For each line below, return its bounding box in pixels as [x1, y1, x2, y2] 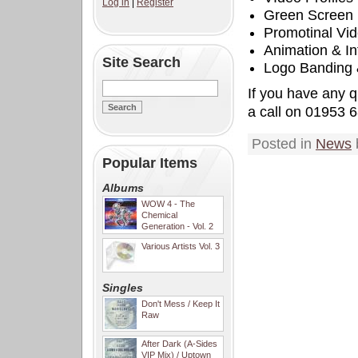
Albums [102, 181, 144, 194]
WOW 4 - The [141, 199, 195, 209]
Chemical [141, 210, 177, 220]
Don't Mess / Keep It [141, 299, 220, 308]
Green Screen [264, 7, 353, 23]
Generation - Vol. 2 [141, 221, 213, 231]
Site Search [102, 54, 181, 70]
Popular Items [102, 155, 197, 171]
